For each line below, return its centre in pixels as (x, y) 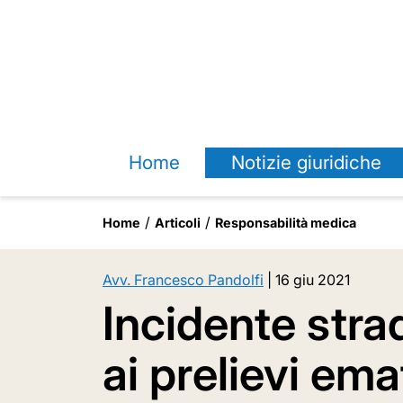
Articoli (178, 223)
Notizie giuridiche (306, 162)
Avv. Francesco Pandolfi (183, 280)
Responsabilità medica (286, 223)
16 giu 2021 (313, 280)
